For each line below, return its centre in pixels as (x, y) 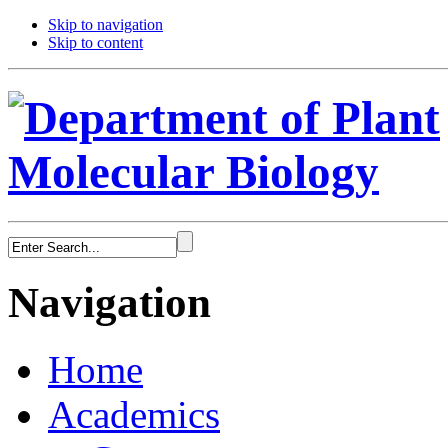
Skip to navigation (105, 24)
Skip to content (95, 42)
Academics (134, 414)
